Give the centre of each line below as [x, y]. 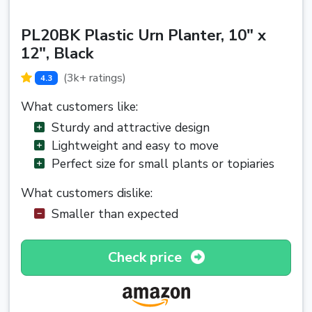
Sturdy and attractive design [131, 127]
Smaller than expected [115, 213]
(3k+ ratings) [94, 78]
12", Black [57, 54]
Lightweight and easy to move [135, 145]
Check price [146, 257]
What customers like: [79, 106]
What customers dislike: [87, 193]
